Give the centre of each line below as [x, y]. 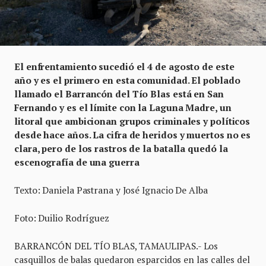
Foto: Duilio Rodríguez [62, 218]
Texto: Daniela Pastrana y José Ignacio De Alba [111, 190]
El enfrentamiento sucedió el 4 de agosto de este [124, 66]
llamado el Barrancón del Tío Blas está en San [119, 94]
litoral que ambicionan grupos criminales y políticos [132, 121]
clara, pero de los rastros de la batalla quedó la [121, 148]
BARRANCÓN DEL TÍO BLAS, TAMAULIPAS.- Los [116, 246]
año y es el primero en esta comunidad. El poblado [127, 80]
